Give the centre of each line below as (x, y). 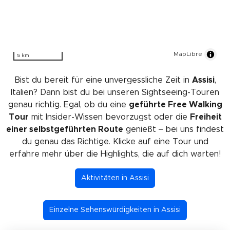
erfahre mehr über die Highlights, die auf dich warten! (115, 154)
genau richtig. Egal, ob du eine (68, 104)
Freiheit (206, 117)
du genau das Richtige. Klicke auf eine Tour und (115, 141)
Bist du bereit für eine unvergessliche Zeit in (103, 80)
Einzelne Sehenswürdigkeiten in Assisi (115, 210)
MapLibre (188, 54)
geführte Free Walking (175, 104)
